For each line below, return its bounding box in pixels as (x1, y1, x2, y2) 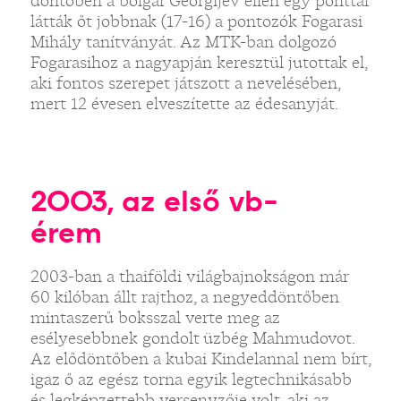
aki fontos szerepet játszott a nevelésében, (30, 72, 340, 94)
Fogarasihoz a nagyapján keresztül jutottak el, (30, 51, 367, 73)
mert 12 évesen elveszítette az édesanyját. (30, 92, 338, 115)
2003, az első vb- (30, 183, 278, 219)
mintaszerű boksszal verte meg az (30, 306, 280, 328)
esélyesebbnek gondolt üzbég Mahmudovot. (30, 327, 354, 349)
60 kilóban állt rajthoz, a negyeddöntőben (30, 286, 339, 308)
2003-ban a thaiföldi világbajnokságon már (30, 265, 348, 287)
